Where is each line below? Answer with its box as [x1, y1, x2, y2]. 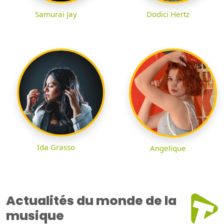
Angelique [150, 142, 186, 153]
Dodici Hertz [146, 8, 189, 19]
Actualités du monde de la [6, 191, 176, 209]
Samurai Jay [35, 8, 77, 19]
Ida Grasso [37, 141, 75, 152]
